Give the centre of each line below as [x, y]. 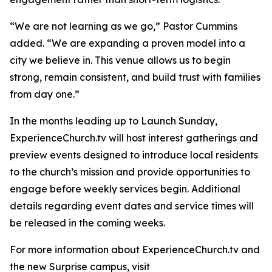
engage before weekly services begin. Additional [125, 189]
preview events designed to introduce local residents [134, 155]
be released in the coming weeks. [87, 223]
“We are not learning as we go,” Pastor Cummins [124, 26]
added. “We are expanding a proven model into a [127, 43]
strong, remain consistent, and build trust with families [135, 77]
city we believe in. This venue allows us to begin [120, 60]
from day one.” [45, 94]
